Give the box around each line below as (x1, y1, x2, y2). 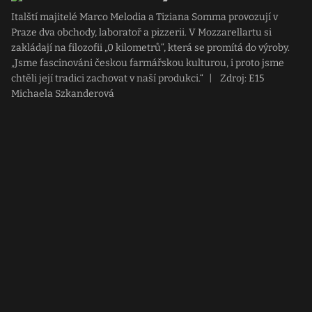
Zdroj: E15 (218, 72, 264, 84)
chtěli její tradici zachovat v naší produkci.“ (11, 72, 203, 84)
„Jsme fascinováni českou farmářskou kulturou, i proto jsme (11, 57, 284, 69)
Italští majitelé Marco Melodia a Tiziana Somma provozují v (11, 11, 278, 23)
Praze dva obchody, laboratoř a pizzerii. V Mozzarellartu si (11, 26, 272, 38)
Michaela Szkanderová (11, 88, 114, 100)
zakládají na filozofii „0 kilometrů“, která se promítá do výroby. (11, 42, 290, 54)
